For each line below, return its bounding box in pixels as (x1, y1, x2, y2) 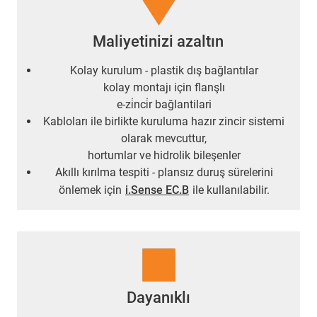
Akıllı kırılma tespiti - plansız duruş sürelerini (55, 166, 273, 180)
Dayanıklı (127, 289, 190, 307)
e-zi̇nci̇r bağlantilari (117, 98, 212, 112)
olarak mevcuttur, (121, 132, 207, 146)
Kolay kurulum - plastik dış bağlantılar (70, 64, 258, 78)
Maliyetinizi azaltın (93, 33, 224, 51)
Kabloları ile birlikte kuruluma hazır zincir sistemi (43, 115, 285, 129)
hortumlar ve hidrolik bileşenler (88, 149, 241, 163)
